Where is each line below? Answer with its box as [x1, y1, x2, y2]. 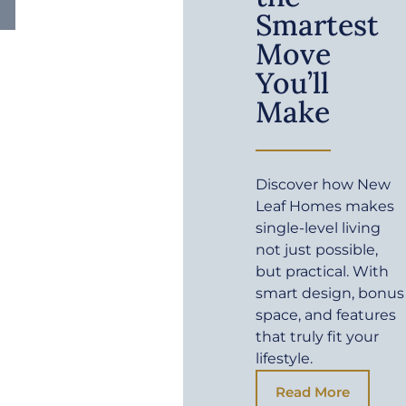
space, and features [256, 305, 397, 324]
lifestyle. [256, 349, 314, 367]
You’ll [256, 63, 330, 101]
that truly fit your [256, 327, 380, 345]
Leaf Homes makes [256, 197, 395, 215]
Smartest [256, 5, 380, 43]
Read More [275, 382, 351, 401]
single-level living [256, 218, 382, 237]
